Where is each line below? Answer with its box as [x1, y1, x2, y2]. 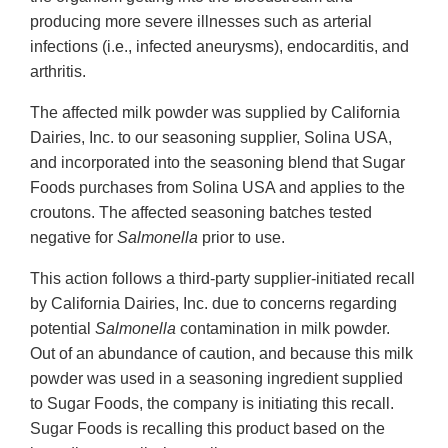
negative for [30, 229, 117, 247]
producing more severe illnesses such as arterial [30, 13, 372, 31]
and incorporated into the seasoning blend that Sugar [30, 154, 405, 172]
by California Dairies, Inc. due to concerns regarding [30, 295, 397, 313]
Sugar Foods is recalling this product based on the [30, 420, 385, 438]
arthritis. [30, 63, 86, 81]
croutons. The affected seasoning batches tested [30, 204, 372, 222]
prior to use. [198, 229, 285, 247]
